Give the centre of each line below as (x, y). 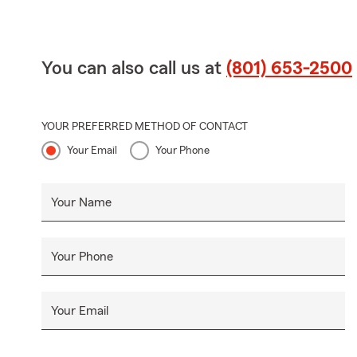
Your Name (81, 202)
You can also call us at (134, 68)
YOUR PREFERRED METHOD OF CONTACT (145, 126)
